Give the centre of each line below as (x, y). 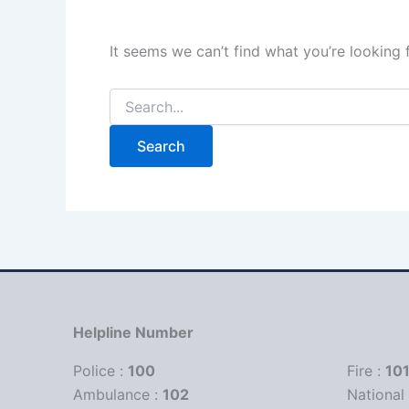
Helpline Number (133, 332)
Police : (100, 371)
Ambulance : (118, 394)
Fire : (366, 371)
